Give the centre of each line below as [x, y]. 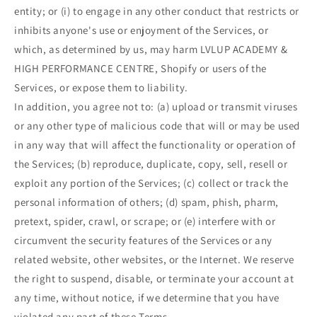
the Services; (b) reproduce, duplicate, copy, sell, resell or [151, 163]
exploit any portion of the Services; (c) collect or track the [151, 183]
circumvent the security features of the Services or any [144, 240]
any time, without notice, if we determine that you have [147, 297]
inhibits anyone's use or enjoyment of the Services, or [142, 30]
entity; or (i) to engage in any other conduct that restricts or [157, 11]
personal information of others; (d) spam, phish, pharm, [147, 202]
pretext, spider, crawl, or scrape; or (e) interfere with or [145, 221]
